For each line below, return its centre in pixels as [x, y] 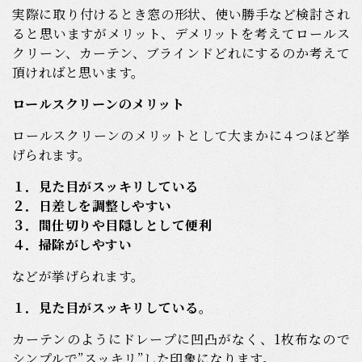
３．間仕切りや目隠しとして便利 [112, 225]
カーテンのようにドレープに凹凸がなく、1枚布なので [181, 339]
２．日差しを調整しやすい [92, 206]
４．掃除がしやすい [72, 245]
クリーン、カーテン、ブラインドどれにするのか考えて [181, 53]
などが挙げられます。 [78, 276]
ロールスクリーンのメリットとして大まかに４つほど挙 [181, 136]
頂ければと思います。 [78, 73]
